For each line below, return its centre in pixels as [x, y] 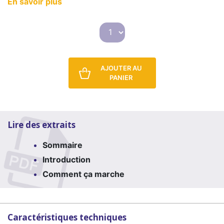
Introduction [66, 159]
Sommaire [62, 145]
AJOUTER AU [121, 68]
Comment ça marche [83, 174]
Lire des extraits [41, 124]
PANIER [121, 77]
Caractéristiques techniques [67, 217]
